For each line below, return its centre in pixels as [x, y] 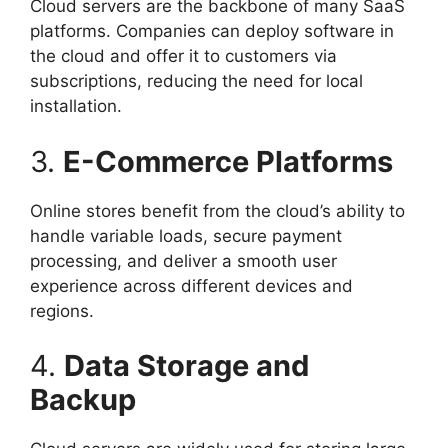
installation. [76, 106]
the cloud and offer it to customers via [183, 56]
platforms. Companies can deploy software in [212, 31]
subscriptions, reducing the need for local [196, 81]
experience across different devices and [191, 285]
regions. [62, 310]
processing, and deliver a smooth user [183, 260]
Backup [83, 400]
